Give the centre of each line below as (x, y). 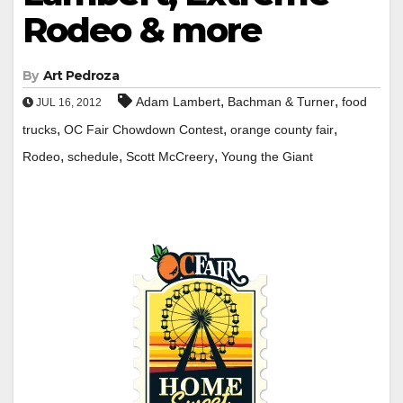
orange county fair (282, 129)
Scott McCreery (170, 156)
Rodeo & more (142, 30)
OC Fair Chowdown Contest (143, 129)
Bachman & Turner (281, 101)
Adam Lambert (178, 101)
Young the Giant (267, 156)
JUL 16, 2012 (67, 102)
